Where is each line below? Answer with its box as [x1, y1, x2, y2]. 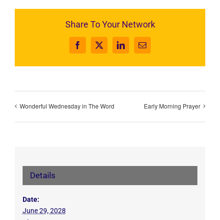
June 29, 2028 [22, 207, 66, 215]
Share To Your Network [65, 19, 155, 30]
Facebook [77, 44, 108, 53]
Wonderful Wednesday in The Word [20, 101, 114, 110]
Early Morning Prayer [144, 101, 200, 110]
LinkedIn [120, 44, 149, 53]
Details [29, 170, 55, 181]
